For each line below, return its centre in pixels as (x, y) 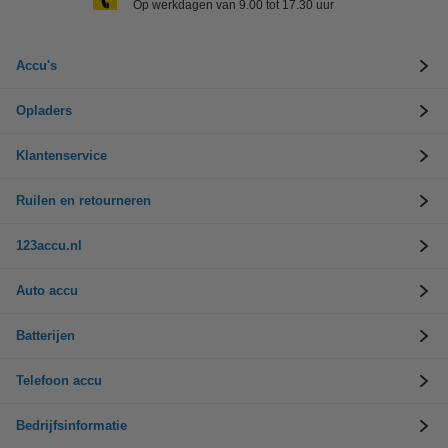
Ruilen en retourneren (83, 200)
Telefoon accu (59, 380)
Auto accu (47, 290)
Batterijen (45, 335)
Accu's (36, 65)
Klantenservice (61, 155)
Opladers (44, 110)
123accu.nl (49, 245)
